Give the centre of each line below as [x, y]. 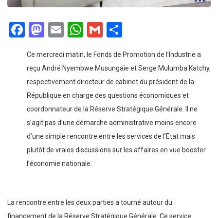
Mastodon [79, 30]
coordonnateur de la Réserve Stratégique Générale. [106, 109]
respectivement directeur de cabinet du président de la [110, 82]
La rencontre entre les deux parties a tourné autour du [90, 203]
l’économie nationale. [59, 164]
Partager [152, 30]
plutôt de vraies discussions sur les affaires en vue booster [116, 150]
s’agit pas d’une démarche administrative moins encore [112, 123]
